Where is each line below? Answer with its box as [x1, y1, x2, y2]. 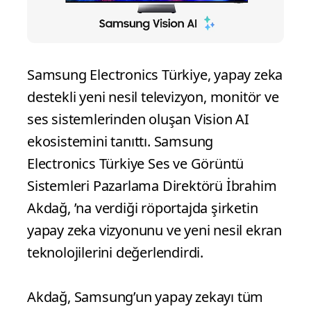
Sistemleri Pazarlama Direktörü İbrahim [27, 176, 277, 196]
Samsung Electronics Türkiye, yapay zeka [27, 65, 283, 85]
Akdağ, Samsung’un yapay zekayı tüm [27, 287, 264, 307]
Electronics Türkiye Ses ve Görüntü [27, 154, 244, 174]
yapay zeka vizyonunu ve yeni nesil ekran [27, 221, 282, 240]
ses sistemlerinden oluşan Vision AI [27, 110, 249, 129]
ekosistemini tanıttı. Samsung [27, 132, 214, 151]
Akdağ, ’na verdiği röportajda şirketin [27, 199, 258, 218]
